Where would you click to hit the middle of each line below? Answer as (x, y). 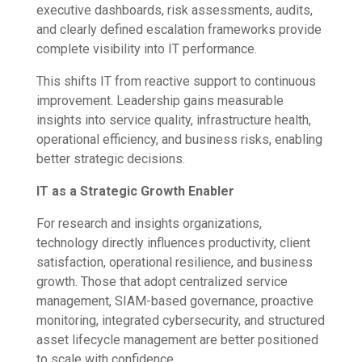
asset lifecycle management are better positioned (177, 340)
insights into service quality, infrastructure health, (173, 120)
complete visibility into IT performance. (146, 49)
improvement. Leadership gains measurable (160, 101)
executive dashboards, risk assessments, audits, (174, 11)
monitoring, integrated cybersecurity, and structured (180, 321)
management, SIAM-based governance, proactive (175, 301)
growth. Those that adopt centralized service (162, 282)
